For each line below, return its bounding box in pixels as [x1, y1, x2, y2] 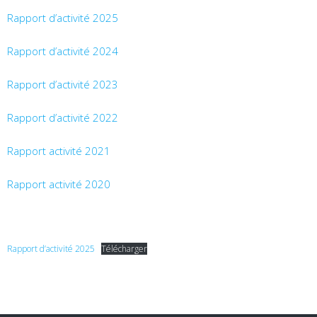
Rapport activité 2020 [7, 177, 110, 191]
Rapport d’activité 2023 [7, 77, 118, 91]
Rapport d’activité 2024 [7, 44, 118, 58]
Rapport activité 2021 [7, 144, 110, 158]
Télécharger [101, 243, 147, 255]
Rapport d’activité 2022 [7, 110, 118, 125]
